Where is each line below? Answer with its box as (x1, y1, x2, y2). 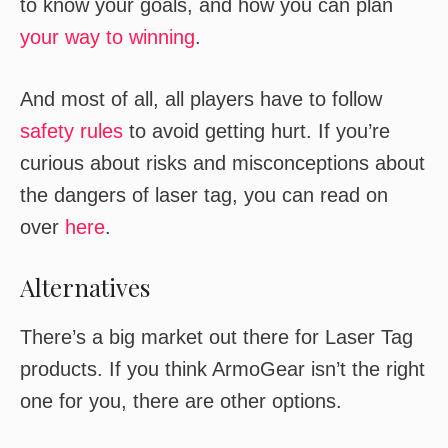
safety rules (20, 120, 123, 142)
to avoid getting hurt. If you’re (123, 120, 390, 142)
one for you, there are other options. (20, 390, 342, 412)
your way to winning (20, 26, 195, 48)
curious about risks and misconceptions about (20, 152, 425, 174)
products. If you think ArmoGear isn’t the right (20, 358, 425, 380)
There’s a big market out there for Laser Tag (20, 326, 413, 348)
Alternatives (20, 271, 150, 303)
